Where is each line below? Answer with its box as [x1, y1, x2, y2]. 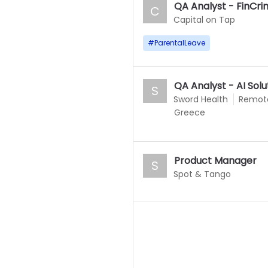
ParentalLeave [154, 38, 205, 48]
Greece [173, 106, 205, 118]
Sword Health [173, 93, 228, 105]
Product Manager [173, 154, 257, 167]
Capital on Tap [173, 14, 235, 26]
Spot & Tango [173, 168, 231, 180]
